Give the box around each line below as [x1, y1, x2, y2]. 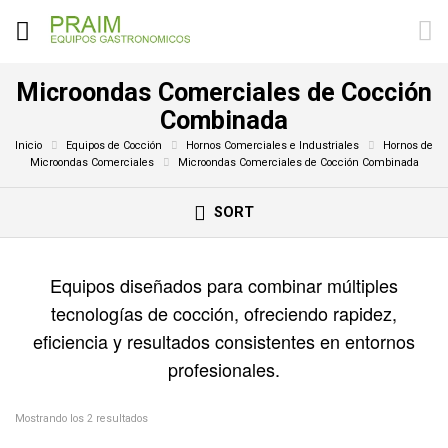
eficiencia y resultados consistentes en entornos [33, 328, 415, 355]
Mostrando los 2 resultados [15, 412, 148, 426]
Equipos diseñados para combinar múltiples [50, 272, 398, 299]
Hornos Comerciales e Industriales [186, 138, 359, 152]
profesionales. [168, 356, 280, 383]
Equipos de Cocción [66, 138, 162, 152]
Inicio [15, 138, 42, 152]
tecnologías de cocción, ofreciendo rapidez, [51, 300, 397, 327]
